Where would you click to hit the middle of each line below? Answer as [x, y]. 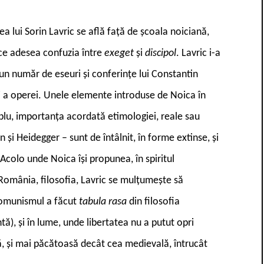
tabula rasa [104, 202]
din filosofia [154, 202]
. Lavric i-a [198, 53]
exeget [120, 53]
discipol [161, 53]
